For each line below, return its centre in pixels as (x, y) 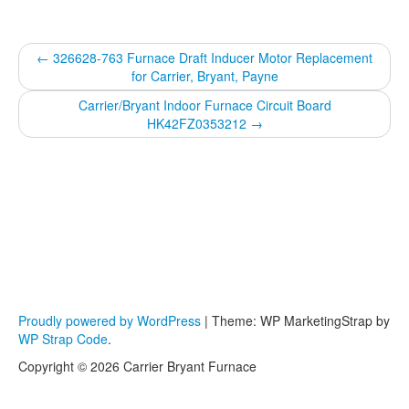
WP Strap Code (63, 339)
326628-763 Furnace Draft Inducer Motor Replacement (211, 58)
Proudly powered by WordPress (110, 321)
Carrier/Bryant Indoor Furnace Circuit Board (204, 105)
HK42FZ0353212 (198, 124)
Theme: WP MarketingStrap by (301, 321)
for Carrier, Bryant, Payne (204, 76)
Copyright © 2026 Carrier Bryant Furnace (137, 367)
